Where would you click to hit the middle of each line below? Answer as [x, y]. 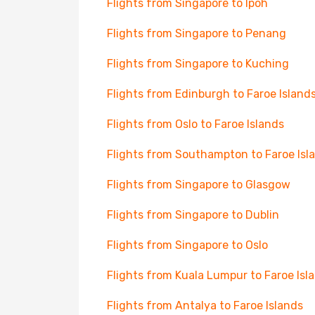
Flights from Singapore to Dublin [193, 215]
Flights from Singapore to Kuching [198, 64]
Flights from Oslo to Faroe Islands [195, 124]
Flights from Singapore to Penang [197, 33]
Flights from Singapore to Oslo [187, 245]
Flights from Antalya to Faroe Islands [205, 306]
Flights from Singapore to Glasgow [199, 185]
